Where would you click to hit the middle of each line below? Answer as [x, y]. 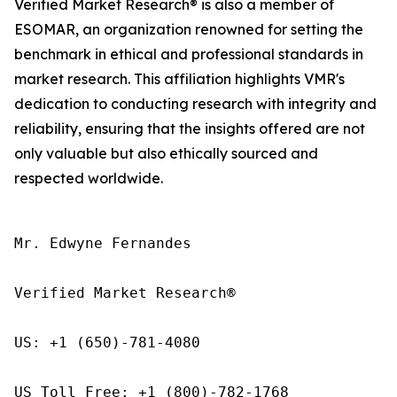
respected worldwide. [89, 179]
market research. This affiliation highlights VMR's [179, 79]
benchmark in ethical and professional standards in [189, 54]
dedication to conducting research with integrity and [195, 104]
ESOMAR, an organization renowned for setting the [189, 30]
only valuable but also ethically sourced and [166, 154]
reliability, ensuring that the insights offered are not [190, 129]
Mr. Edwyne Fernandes [103, 244]
